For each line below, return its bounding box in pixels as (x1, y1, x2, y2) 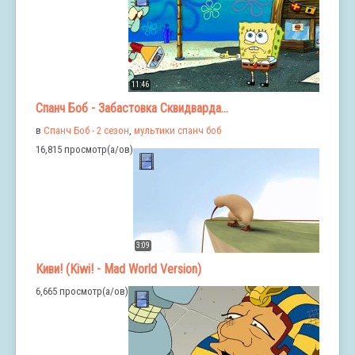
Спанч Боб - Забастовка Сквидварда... (36, 101, 228, 116)
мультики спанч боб (134, 124, 221, 137)
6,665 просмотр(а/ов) (36, 284, 128, 297)
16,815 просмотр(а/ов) (36, 143, 133, 156)
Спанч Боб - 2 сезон (44, 124, 129, 137)
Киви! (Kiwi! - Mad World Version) (36, 261, 201, 277)
